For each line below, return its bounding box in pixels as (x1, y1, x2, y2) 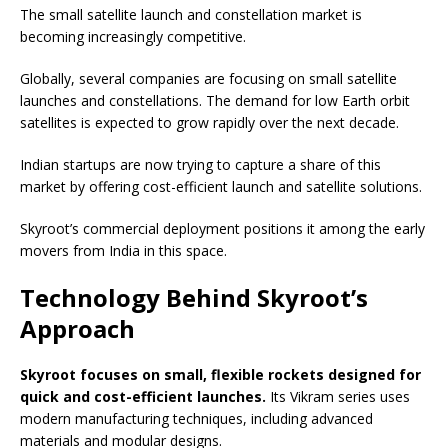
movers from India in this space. (20, 241, 227, 261)
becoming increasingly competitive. (20, 27, 246, 47)
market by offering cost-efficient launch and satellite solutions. (20, 177, 422, 197)
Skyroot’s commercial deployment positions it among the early (20, 219, 425, 239)
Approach (20, 312, 135, 346)
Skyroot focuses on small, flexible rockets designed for (20, 365, 421, 385)
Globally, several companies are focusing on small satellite (20, 69, 397, 89)
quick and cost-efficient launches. (20, 387, 266, 407)
